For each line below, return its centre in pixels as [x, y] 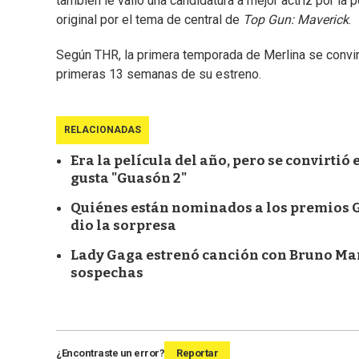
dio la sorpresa [123, 226]
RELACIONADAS [103, 130]
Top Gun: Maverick [296, 20]
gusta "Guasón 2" [129, 179]
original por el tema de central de [149, 20]
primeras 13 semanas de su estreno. [159, 75]
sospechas [107, 273]
